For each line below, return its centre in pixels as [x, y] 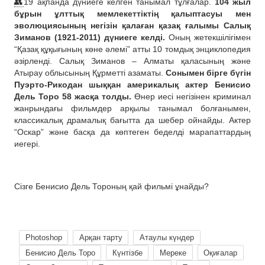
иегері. [27, 143]
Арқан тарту [101, 238]
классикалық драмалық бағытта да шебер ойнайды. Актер [132, 120]
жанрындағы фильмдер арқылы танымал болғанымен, [132, 108]
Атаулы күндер [167, 238]
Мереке [173, 253]
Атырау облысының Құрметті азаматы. [90, 72]
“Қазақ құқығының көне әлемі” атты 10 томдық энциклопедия [132, 49]
